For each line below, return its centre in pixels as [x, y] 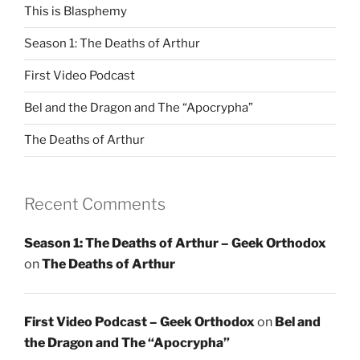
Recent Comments [95, 204]
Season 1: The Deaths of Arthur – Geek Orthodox [175, 243]
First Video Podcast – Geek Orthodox [139, 322]
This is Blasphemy [76, 11]
